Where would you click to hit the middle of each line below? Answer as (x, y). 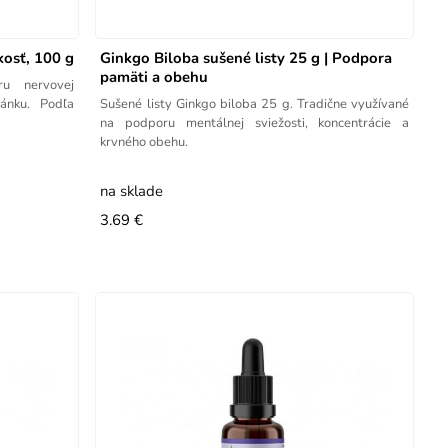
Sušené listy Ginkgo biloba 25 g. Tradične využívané (255, 103)
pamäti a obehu (154, 76)
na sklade (132, 190)
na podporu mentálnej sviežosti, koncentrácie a (255, 122)
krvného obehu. (144, 141)
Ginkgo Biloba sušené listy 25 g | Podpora (246, 57)
